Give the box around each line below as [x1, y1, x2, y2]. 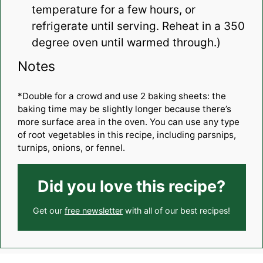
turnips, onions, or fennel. [17, 142, 125, 154]
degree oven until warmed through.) [31, 36, 221, 50]
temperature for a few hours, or [31, 3, 195, 17]
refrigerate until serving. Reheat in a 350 [31, 19, 245, 33]
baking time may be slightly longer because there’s [17, 103, 231, 115]
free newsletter [65, 205, 123, 216]
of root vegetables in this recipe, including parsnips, [17, 129, 236, 141]
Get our [33, 205, 65, 216]
